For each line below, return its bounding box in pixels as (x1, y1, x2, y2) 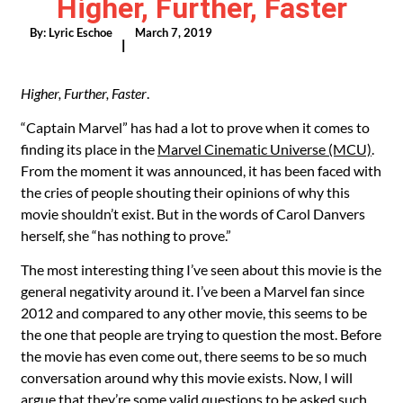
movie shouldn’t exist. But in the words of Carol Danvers (21, 205, 365, 223)
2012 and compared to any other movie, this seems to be (21, 304, 367, 322)
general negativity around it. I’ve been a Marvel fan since (21, 282, 364, 300)
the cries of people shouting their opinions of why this (21, 184, 350, 201)
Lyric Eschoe (46, 24, 112, 40)
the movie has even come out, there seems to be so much (21, 347, 367, 365)
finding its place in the (21, 140, 157, 158)
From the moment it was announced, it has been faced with (21, 162, 381, 180)
